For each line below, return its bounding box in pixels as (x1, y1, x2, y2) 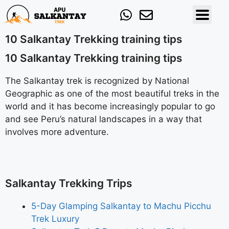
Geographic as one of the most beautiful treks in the (5, 88, 219, 99)
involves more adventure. (5, 127, 109, 137)
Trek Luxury (31, 214, 79, 224)
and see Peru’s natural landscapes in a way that (5, 114, 202, 124)
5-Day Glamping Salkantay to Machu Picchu (31, 201, 211, 211)
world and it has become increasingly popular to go (5, 101, 215, 111)
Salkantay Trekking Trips (5, 177, 132, 190)
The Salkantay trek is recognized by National (5, 76, 189, 86)
